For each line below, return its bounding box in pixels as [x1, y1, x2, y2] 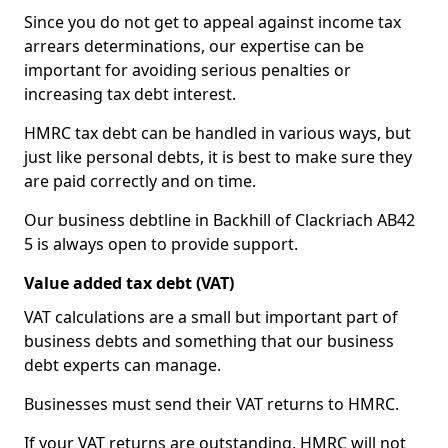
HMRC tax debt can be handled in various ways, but [24, 122, 411, 144]
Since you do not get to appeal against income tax [24, 11, 401, 33]
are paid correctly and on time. [24, 170, 256, 192]
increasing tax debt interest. [24, 83, 236, 105]
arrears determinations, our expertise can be [24, 35, 364, 57]
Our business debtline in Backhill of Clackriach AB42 [24, 209, 415, 231]
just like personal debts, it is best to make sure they [24, 146, 412, 168]
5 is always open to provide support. [24, 233, 298, 255]
